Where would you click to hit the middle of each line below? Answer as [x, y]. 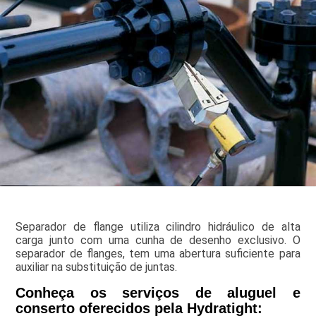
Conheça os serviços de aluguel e [158, 293]
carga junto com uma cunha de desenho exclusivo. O [158, 241]
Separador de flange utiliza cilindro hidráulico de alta [158, 227]
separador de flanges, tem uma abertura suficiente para [158, 254]
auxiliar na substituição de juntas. [97, 267]
